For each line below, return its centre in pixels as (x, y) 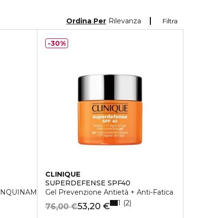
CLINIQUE (63, 174)
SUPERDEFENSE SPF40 (88, 183)
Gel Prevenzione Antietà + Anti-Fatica (109, 192)
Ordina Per (86, 21)
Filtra (170, 21)
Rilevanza (125, 21)
